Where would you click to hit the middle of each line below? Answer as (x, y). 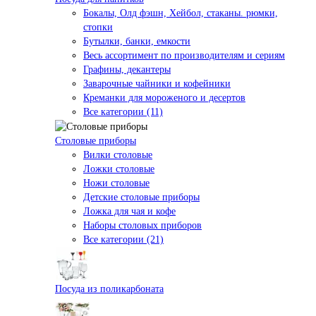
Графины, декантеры (127, 70)
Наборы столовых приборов (142, 226)
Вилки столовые (118, 155)
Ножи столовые (116, 183)
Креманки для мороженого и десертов (164, 98)
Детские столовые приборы (141, 197)
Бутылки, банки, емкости (137, 42)
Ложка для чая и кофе (129, 212)
